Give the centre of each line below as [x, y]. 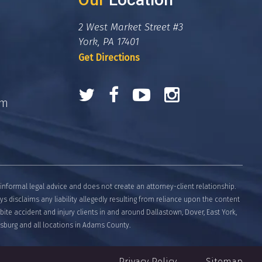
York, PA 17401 [108, 42]
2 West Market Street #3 [130, 27]
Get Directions [109, 58]
